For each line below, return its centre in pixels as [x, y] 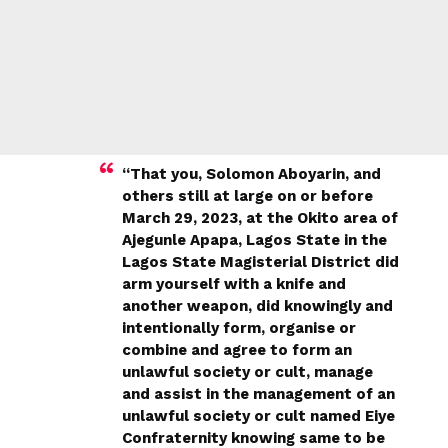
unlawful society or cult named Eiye [258, 415]
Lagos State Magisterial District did [260, 261]
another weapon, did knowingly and [257, 305]
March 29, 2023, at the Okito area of [260, 217]
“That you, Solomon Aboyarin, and [251, 173]
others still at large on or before [247, 195]
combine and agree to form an [237, 349]
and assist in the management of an [258, 393]
